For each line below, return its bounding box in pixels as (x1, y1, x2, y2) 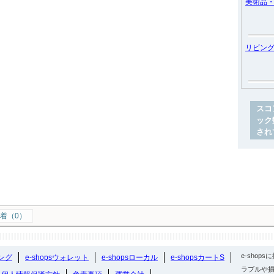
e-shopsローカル (102, 253, 158, 262)
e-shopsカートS (171, 253, 224, 262)
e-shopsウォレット (25, 253, 89, 262)
